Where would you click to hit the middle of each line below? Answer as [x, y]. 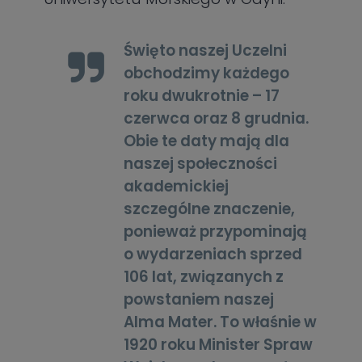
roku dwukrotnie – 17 [202, 96]
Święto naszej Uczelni [206, 51]
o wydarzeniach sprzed [213, 255]
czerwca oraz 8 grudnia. [217, 119]
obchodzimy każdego [207, 74]
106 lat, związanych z [204, 277]
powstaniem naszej [199, 300]
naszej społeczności [201, 164]
